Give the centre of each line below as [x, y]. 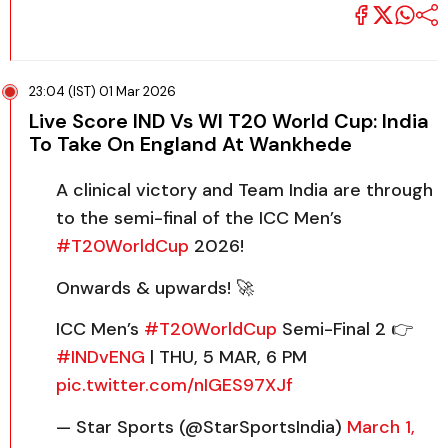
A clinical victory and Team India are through [244, 190]
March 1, [381, 426]
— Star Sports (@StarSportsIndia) [201, 426]
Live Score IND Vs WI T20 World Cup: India [229, 121]
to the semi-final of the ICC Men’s [199, 218]
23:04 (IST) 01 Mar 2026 [102, 91]
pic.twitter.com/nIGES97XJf [174, 385]
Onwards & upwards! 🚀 [155, 287]
